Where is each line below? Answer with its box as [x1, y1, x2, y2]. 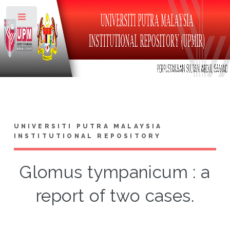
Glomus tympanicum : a [20, 162, 210, 182]
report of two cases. [36, 185, 194, 206]
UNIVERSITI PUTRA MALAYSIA [13, 122, 163, 130]
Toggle [45, 15, 65, 23]
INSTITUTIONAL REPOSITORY [13, 132, 162, 140]
